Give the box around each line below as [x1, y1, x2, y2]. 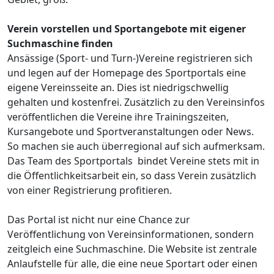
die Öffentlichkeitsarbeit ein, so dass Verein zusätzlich [7, 169, 256, 183]
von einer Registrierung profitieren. [7, 183, 172, 198]
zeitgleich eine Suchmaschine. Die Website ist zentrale [7, 242, 257, 256]
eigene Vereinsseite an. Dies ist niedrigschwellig [7, 81, 229, 95]
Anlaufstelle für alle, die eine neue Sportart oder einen [7, 257, 257, 271]
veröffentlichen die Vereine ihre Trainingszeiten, [7, 110, 229, 124]
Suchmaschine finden [7, 37, 113, 51]
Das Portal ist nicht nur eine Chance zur [7, 213, 190, 227]
